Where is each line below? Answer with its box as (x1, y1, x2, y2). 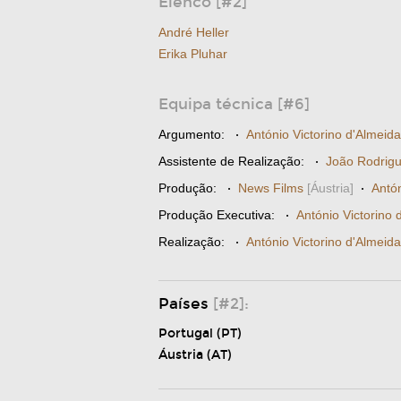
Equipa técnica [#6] (158, 95, 310, 114)
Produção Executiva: (158, 208, 275, 222)
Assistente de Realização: (158, 154, 304, 168)
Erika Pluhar (158, 47, 227, 61)
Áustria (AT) (158, 347, 232, 363)
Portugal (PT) (158, 326, 242, 341)
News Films (238, 181, 303, 195)
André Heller (158, 25, 229, 39)
